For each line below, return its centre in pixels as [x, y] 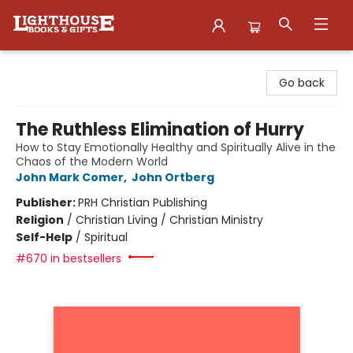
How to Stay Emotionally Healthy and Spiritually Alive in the [176, 147]
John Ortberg [173, 177]
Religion [40, 220]
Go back [302, 83]
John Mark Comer [70, 177]
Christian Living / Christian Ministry [169, 220]
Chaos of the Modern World [92, 162]
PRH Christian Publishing [143, 203]
